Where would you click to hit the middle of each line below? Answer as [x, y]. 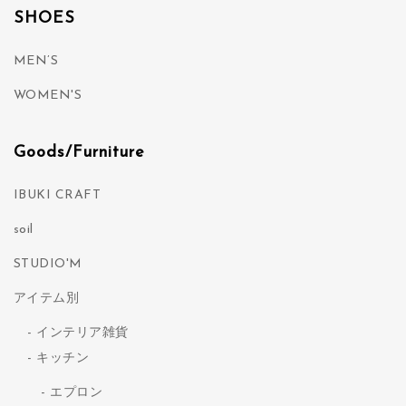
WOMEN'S [48, 95]
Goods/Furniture [79, 152]
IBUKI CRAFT [57, 195]
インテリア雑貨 [82, 333]
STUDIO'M [48, 264]
